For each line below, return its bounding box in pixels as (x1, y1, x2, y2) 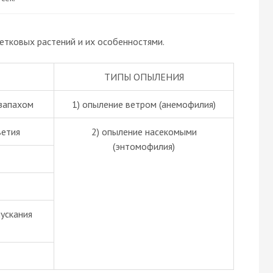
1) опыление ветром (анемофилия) (72, 97, 216, 110)
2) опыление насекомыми (91, 125, 197, 138)
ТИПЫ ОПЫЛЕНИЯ (104, 70, 184, 83)
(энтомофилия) (113, 140, 175, 152)
